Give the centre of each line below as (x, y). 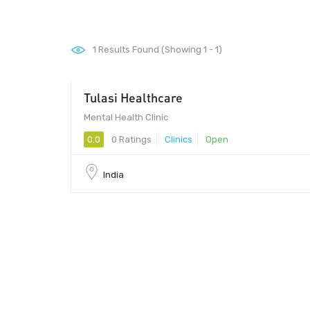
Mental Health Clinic (126, 117)
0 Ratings (130, 139)
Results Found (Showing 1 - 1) (159, 49)
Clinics (179, 139)
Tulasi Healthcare (133, 97)
